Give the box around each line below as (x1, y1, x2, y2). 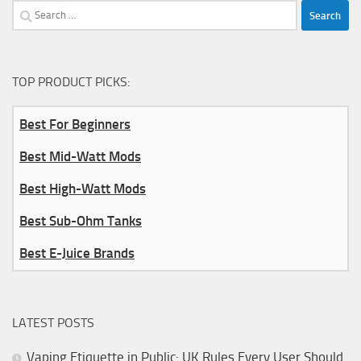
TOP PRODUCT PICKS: (12, 74, 130, 90)
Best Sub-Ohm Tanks (19, 213, 142, 230)
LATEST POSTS (12, 315, 94, 331)
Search (11, 2, 51, 19)
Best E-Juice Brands (19, 245, 135, 262)
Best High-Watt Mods (19, 180, 146, 197)
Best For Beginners (19, 116, 131, 133)
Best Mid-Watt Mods (19, 148, 141, 165)
